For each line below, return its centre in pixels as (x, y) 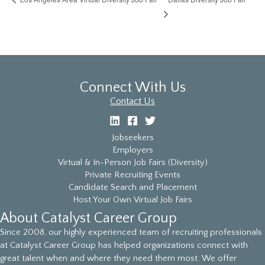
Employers (132, 151)
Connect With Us (132, 88)
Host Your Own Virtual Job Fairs (132, 200)
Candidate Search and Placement (132, 188)
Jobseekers (132, 138)
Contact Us (132, 101)
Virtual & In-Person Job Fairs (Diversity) (132, 163)
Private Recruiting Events (132, 175)
